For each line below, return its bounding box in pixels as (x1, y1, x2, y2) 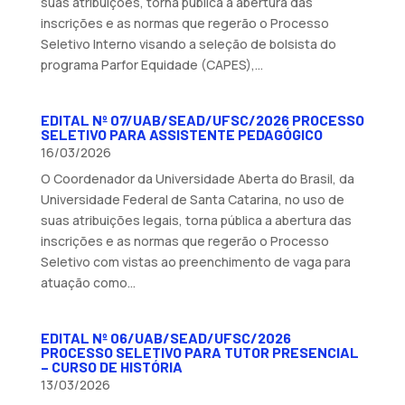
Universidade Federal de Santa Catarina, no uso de (40, 190, 344, 208)
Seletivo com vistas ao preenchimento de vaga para (40, 252, 351, 270)
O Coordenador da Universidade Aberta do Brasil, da (40, 169, 354, 187)
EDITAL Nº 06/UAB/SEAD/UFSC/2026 (40, 328, 291, 346)
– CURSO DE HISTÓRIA (40, 357, 183, 375)
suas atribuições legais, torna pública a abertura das (40, 211, 352, 229)
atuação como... (40, 273, 136, 291)
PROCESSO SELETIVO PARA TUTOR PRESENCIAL (40, 343, 359, 361)
